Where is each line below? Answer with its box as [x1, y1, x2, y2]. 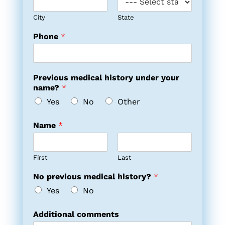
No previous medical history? [33, 171, 154, 181]
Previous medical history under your [33, 72, 179, 82]
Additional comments [33, 209, 119, 219]
